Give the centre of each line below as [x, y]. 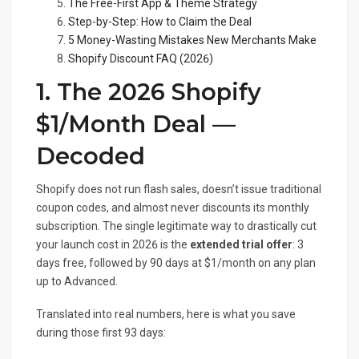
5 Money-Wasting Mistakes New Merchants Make [192, 40]
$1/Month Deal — [136, 124]
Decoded [91, 156]
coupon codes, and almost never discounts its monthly [173, 208]
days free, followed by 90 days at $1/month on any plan [176, 263]
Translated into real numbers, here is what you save [166, 315]
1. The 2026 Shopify [149, 92]
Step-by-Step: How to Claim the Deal [160, 22]
